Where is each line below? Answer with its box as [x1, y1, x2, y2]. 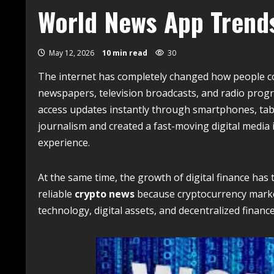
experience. [38, 136, 90, 149]
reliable [38, 187, 75, 201]
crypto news [75, 187, 135, 201]
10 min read [102, 48, 147, 58]
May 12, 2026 [47, 48, 96, 58]
